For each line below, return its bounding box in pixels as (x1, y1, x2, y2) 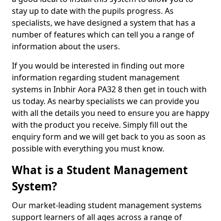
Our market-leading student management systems (12, 200, 202, 211)
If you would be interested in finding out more (12, 60, 184, 71)
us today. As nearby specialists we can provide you (12, 96, 199, 107)
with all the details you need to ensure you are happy (12, 108, 209, 118)
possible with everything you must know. (12, 143, 166, 154)
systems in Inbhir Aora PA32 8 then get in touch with (12, 84, 207, 95)
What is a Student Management (12, 162, 188, 178)
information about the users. (12, 41, 122, 52)
